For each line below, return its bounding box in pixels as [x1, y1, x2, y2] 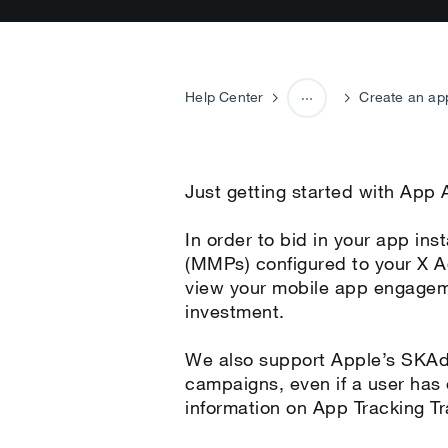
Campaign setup [273, 164, 381, 182]
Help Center [185, 88, 264, 106]
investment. [185, 300, 291, 322]
